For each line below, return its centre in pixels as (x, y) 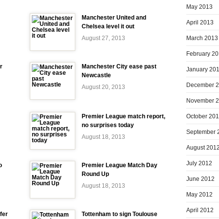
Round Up (95, 174)
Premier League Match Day (120, 165)
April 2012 (200, 210)
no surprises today (108, 125)
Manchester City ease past (119, 66)
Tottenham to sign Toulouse (120, 214)
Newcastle (96, 75)
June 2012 (200, 179)
